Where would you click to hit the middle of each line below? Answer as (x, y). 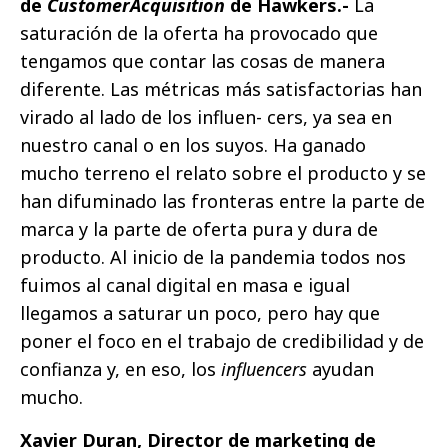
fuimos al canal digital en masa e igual (185, 285)
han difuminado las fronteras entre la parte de (222, 201)
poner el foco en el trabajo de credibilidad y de (222, 341)
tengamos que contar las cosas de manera (202, 61)
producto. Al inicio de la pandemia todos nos (213, 257)
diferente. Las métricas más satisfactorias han (221, 89)
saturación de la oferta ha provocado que (199, 33)
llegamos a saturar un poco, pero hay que (200, 313)
